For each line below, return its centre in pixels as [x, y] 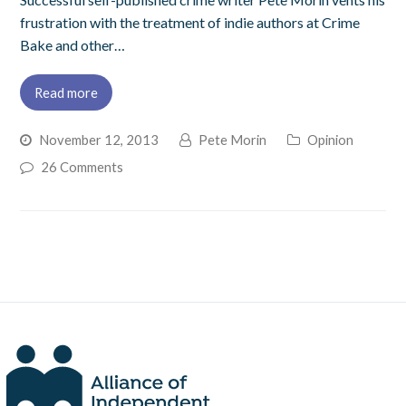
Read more [67, 92]
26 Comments [82, 166]
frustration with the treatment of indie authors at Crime [190, 22]
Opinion [331, 139]
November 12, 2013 [99, 139]
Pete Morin [233, 139]
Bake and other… [73, 45]
